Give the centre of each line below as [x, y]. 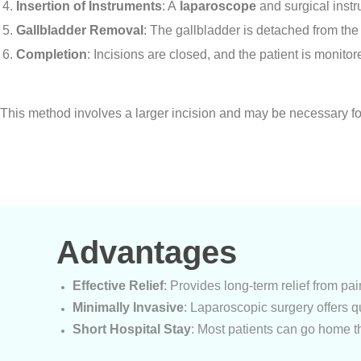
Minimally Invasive [128, 307]
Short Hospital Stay [132, 329]
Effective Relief [118, 286]
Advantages [147, 252]
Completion [52, 54]
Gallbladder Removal [80, 30]
